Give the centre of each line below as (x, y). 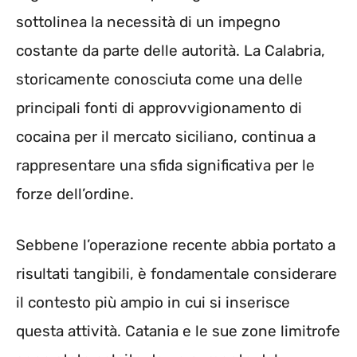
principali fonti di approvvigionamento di (159, 108)
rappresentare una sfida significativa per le (165, 165)
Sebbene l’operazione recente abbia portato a (176, 245)
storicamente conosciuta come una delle (159, 79)
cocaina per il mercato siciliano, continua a (166, 136)
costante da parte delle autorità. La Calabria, (171, 50)
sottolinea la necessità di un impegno (148, 22)
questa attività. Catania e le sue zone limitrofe (178, 331)
